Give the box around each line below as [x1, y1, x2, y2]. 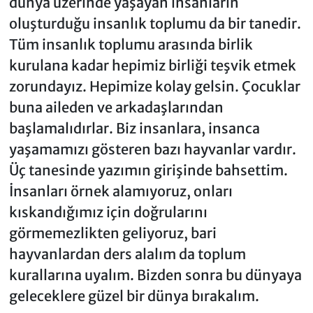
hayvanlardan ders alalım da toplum [8, 245, 246, 263]
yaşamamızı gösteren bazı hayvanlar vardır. [8, 140, 296, 159]
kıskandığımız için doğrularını [8, 203, 208, 221]
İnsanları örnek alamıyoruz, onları [8, 182, 233, 201]
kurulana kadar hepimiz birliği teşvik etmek [8, 57, 296, 75]
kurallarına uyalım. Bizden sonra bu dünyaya [8, 266, 302, 284]
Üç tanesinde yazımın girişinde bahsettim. [8, 161, 288, 180]
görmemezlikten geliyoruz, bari [8, 224, 217, 242]
